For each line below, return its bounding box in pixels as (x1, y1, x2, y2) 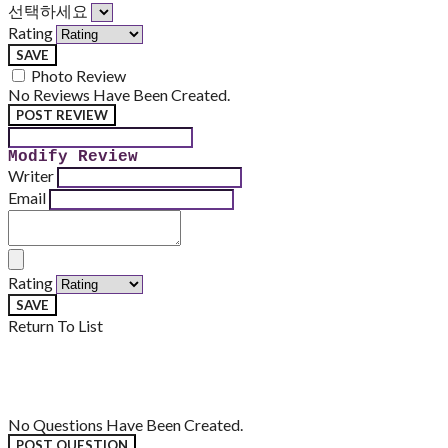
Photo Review (31, 66, 126, 86)
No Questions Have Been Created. (8, 415, 243, 435)
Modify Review (8, 148, 138, 167)
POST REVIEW (16, 107, 108, 124)
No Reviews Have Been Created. (8, 85, 230, 105)
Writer (8, 166, 54, 186)
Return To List (8, 316, 103, 336)
